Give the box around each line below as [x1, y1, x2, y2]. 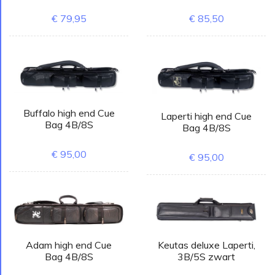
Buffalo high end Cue [23, 107, 115, 120]
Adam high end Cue [26, 238, 112, 251]
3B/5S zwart [177, 250, 235, 263]
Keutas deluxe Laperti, [157, 239, 255, 252]
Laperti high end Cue [161, 109, 252, 122]
